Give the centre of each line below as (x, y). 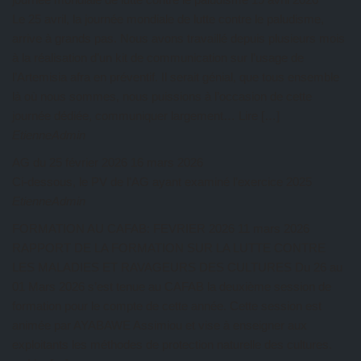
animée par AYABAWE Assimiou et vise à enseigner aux (160, 325)
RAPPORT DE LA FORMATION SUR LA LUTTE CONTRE (169, 248)
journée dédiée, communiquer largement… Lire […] (146, 116)
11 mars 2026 (274, 228)
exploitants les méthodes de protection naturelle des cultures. (172, 344)
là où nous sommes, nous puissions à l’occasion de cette (162, 96)
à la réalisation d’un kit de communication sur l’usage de (158, 58)
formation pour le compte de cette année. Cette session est (167, 306)
